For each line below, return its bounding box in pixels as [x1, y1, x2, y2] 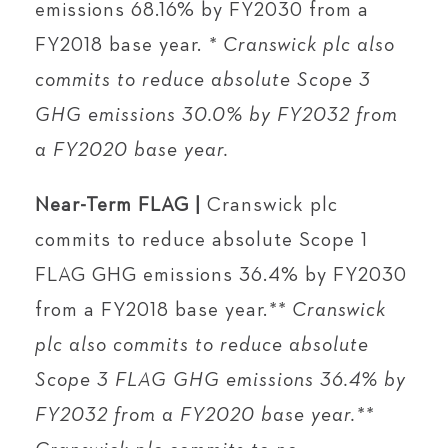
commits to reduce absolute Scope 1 [35, 230, 368, 250]
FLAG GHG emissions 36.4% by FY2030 [35, 265, 407, 285]
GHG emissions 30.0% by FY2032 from [35, 105, 398, 125]
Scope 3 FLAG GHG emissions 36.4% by [35, 370, 406, 390]
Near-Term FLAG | [35, 195, 201, 215]
